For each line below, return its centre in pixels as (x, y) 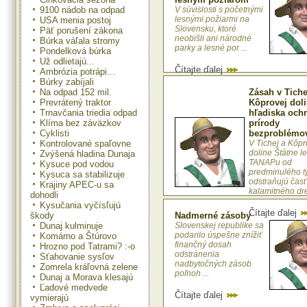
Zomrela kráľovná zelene (89, 267)
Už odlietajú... (67, 61)
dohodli (44, 195)
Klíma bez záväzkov (81, 123)
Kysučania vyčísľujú (80, 205)
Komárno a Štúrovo (78, 236)
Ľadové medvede (74, 287)
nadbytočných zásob (213, 264)
